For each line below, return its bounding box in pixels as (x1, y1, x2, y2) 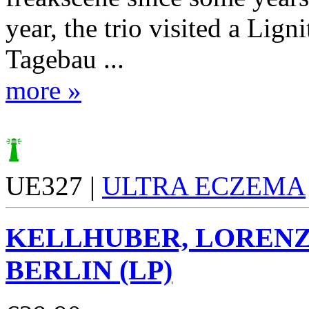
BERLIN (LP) (6, 254, 172, 286)
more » (6, 75, 81, 106)
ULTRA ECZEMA (102, 171, 306, 201)
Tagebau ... (6, 44, 124, 74)
